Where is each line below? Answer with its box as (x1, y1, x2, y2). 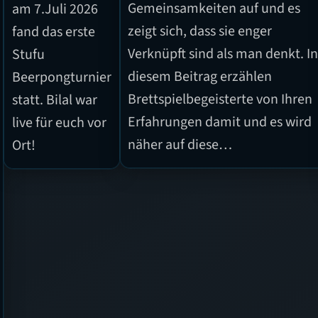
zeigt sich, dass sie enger (128, 21, 273, 42)
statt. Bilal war (11, 90, 97, 111)
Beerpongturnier (11, 67, 111, 88)
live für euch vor (11, 113, 106, 133)
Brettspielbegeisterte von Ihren (128, 89, 313, 110)
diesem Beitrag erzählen (128, 67, 273, 87)
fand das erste (11, 22, 95, 43)
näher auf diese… (128, 135, 233, 155)
